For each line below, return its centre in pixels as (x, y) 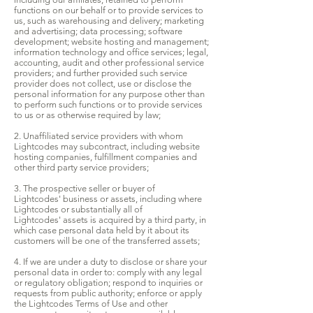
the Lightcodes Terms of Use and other (91, 304)
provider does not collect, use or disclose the (103, 84)
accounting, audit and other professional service (109, 63)
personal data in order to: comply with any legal (108, 272)
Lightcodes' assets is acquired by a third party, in (110, 220)
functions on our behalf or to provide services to (109, 10)
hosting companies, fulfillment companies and (105, 157)
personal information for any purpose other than (109, 94)
